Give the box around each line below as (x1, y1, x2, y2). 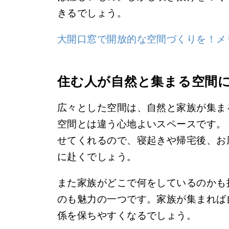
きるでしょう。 (57, 7, 127, 18)
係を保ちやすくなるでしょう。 (57, 210, 197, 221)
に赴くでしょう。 (57, 151, 137, 162)
